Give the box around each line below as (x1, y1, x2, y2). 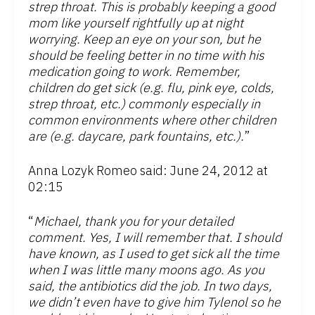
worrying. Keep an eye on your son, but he (28, 31, 261, 48)
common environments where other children (28, 112, 276, 129)
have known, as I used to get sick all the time (28, 245, 279, 262)
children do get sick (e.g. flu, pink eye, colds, (28, 79, 274, 96)
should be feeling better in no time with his (28, 47, 264, 64)
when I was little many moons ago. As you (28, 262, 264, 278)
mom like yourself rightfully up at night (28, 15, 243, 32)
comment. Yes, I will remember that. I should (28, 229, 281, 246)
